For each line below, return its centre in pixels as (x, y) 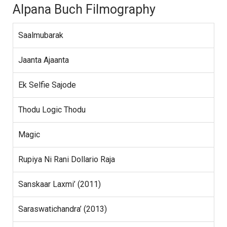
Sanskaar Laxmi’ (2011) (60, 184)
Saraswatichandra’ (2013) (63, 209)
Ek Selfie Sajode (47, 85)
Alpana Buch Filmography (84, 10)
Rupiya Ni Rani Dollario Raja (67, 160)
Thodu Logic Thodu (52, 110)
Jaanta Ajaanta (44, 60)
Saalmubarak (41, 35)
